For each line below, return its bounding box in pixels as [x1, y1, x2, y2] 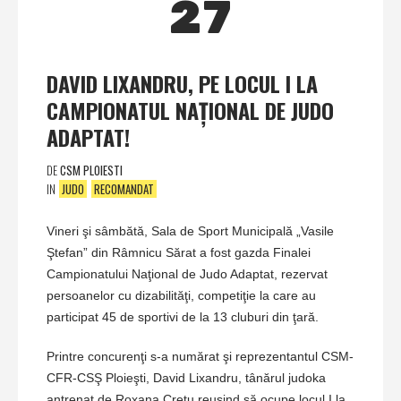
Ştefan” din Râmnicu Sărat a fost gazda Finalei [47, 245, 311, 260]
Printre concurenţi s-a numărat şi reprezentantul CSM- [47, 349, 354, 364]
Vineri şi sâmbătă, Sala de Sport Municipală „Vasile [47, 224, 334, 239]
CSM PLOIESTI [60, 161, 123, 180]
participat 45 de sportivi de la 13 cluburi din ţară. [47, 310, 319, 325]
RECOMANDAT [94, 180, 154, 199]
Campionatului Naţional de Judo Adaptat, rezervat [47, 267, 328, 282]
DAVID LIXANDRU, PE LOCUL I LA [47, 67, 318, 100]
